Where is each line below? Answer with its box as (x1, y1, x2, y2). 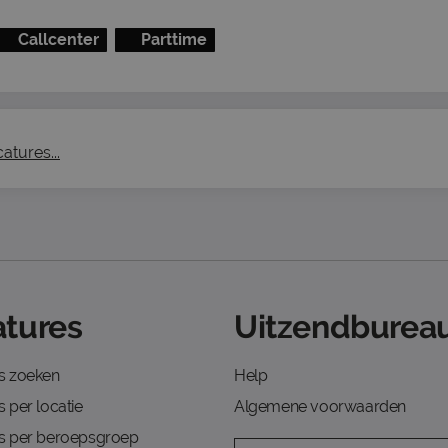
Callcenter (17, 30, 99, 49)
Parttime (141, 30, 208, 49)
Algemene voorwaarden (234, 397, 406, 416)
